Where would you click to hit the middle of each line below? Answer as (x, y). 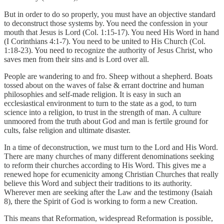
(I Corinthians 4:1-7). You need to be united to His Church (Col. (105, 41)
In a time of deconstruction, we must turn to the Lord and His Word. (111, 147)
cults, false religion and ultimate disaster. (67, 130)
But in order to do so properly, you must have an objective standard (110, 14)
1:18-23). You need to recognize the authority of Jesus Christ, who (108, 50)
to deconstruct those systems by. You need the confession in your (106, 23)
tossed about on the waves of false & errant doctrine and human (104, 85)
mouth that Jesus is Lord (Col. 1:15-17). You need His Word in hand (111, 32)
